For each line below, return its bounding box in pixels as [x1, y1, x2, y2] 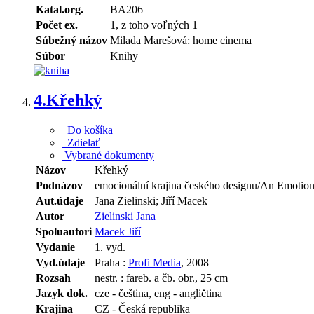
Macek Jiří [95, 226, 141, 238]
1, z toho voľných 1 [110, 19, 198, 32]
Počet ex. [36, 19, 78, 32]
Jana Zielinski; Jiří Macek [95, 195, 207, 207]
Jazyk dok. [36, 287, 88, 300]
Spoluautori [36, 226, 92, 238]
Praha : [95, 257, 128, 269]
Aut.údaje [36, 195, 83, 207]
